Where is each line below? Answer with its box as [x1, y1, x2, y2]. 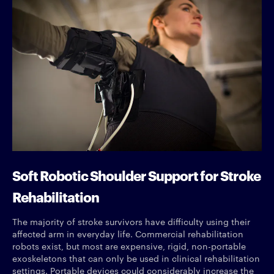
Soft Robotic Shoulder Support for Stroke [12, 165, 261, 184]
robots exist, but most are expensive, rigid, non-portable [12, 239, 246, 252]
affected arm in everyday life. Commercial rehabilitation [12, 227, 243, 240]
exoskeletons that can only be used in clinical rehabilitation [12, 251, 260, 264]
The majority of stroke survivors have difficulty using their [12, 215, 250, 228]
